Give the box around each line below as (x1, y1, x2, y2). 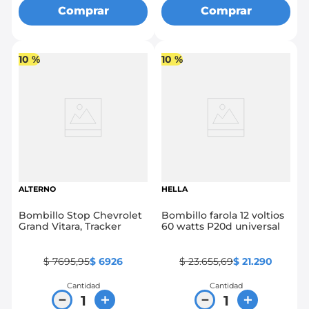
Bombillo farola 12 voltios (161, 208, 240, 221)
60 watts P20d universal (161, 219, 280, 232)
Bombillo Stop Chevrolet (19, 208, 142, 221)
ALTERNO (19, 183, 56, 194)
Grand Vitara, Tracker (19, 219, 121, 232)
